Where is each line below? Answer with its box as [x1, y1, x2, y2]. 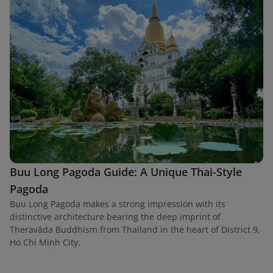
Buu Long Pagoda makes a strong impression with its [10, 197, 225, 210]
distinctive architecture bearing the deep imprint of [10, 210, 221, 222]
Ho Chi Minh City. [10, 236, 80, 248]
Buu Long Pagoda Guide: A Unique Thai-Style [10, 164, 242, 179]
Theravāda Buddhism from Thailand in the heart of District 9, [10, 223, 260, 235]
